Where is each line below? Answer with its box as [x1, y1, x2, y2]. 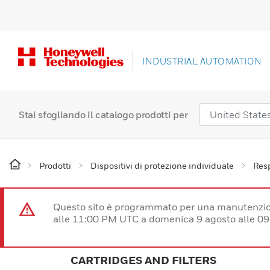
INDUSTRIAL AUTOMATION [142, 55, 262, 67]
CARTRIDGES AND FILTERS [71, 254, 216, 267]
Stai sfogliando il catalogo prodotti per [19, 108, 188, 121]
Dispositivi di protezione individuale [90, 160, 234, 171]
